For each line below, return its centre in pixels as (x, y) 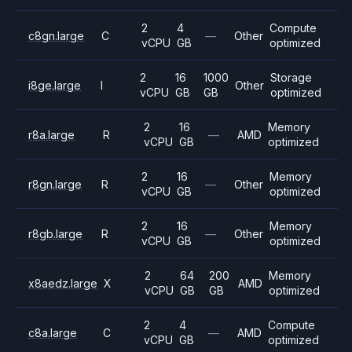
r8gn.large (55, 184)
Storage (291, 77)
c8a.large (53, 332)
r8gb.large (55, 233)
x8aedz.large (63, 283)
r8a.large (51, 134)
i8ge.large (55, 85)
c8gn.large (56, 35)
